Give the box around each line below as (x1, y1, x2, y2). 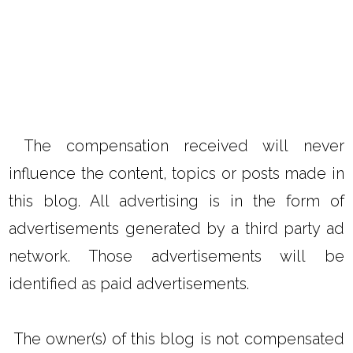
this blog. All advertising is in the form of (9, 191, 344, 210)
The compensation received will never (9, 136, 344, 155)
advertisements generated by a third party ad (9, 218, 344, 238)
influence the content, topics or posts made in (9, 163, 344, 183)
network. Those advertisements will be (9, 246, 344, 266)
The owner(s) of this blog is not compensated (9, 329, 344, 348)
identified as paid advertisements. (9, 273, 250, 293)
